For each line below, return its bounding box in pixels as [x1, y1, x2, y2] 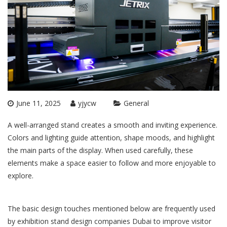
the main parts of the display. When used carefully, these [8, 145, 193, 156]
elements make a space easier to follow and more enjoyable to [8, 158, 216, 168]
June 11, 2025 [16, 98, 61, 108]
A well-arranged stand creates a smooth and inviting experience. [8, 120, 217, 130]
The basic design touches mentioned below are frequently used [8, 204, 215, 214]
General [124, 98, 149, 108]
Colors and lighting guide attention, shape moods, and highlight [8, 133, 215, 143]
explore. [8, 171, 33, 181]
